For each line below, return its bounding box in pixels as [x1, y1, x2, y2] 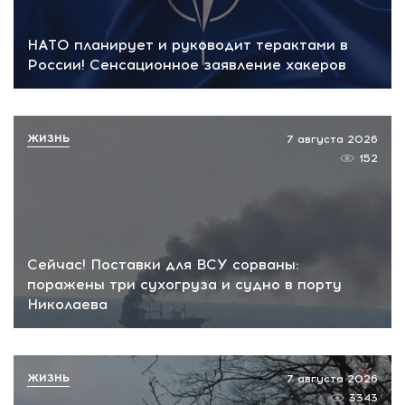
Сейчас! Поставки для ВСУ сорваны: [27, 255, 299, 273]
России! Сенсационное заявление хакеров [27, 56, 346, 74]
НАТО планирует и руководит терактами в [27, 36, 348, 54]
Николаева [27, 295, 108, 313]
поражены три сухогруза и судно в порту [27, 275, 342, 293]
